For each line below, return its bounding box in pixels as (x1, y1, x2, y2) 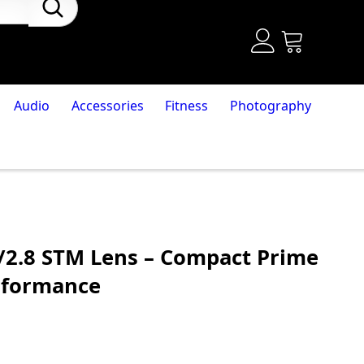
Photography (230, 97, 312, 115)
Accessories (71, 97, 144, 115)
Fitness (165, 97, 209, 115)
